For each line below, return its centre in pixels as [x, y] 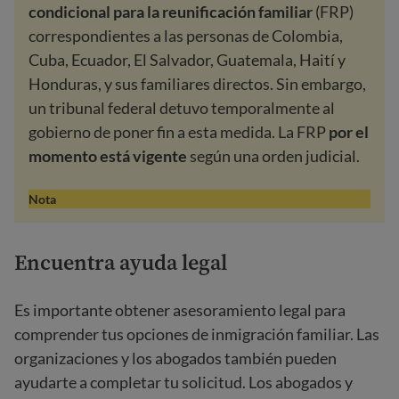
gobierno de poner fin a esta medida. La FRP [179, 131]
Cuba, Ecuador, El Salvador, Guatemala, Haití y [187, 59]
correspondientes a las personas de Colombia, [186, 35]
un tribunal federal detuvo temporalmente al [182, 107]
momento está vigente [108, 155]
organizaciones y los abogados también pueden [175, 358]
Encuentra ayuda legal [121, 262]
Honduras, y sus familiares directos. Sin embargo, [197, 83]
